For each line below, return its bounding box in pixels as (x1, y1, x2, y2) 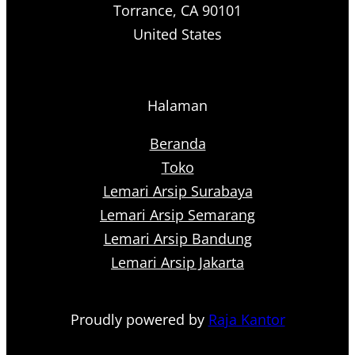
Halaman (147, 96, 208, 116)
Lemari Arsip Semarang (100, 205, 255, 225)
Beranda (149, 134, 206, 154)
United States (133, 25, 222, 44)
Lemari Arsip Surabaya (102, 181, 253, 201)
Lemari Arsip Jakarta (111, 253, 244, 273)
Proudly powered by (70, 310, 208, 330)
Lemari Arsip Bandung (103, 229, 252, 249)
